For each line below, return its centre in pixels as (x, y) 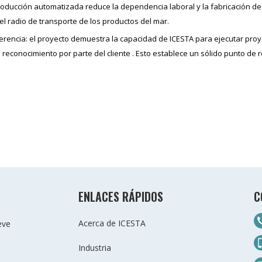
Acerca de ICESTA (112, 223)
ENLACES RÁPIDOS (121, 197)
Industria (95, 248)
